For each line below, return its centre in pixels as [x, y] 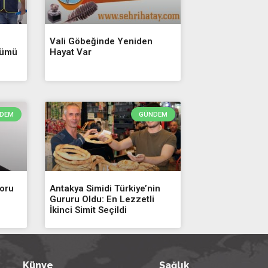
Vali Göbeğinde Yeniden [101, 41]
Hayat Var [71, 52]
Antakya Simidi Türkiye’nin [105, 188]
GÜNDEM [153, 114]
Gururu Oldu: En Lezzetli [102, 199]
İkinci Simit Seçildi [89, 210]
